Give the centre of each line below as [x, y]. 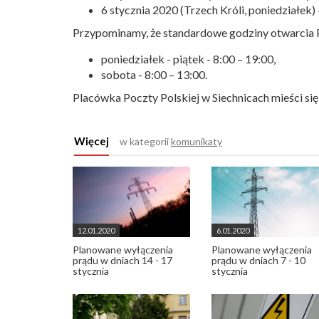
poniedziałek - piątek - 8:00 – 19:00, [188, 59]
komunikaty [197, 141]
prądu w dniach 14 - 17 [122, 260]
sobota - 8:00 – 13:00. [154, 74]
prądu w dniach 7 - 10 [258, 260]
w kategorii [145, 141]
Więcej [91, 141]
